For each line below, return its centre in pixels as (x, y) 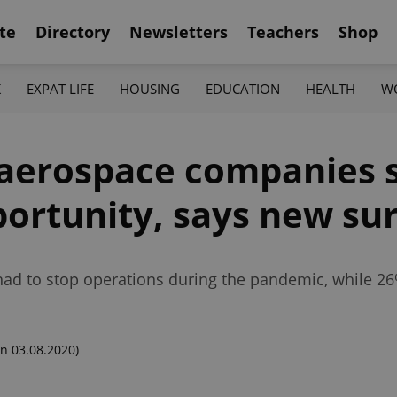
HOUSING (149, 88)
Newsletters (179, 31)
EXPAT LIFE (60, 88)
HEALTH (331, 88)
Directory (73, 31)
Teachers (283, 31)
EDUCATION (243, 88)
